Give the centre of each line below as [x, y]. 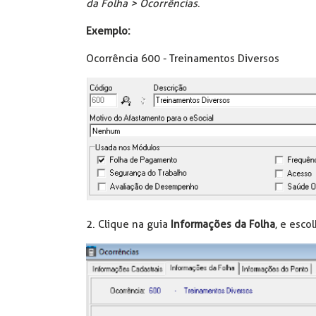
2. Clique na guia [128, 224]
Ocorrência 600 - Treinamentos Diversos [183, 58]
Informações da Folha [223, 224]
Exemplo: [108, 31]
